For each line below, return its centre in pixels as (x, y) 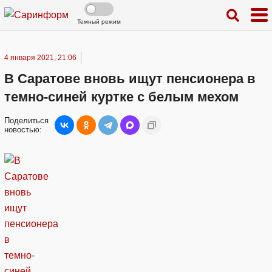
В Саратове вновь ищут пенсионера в (130, 79)
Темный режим (99, 22)
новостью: (23, 130)
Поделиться (26, 121)
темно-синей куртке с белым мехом (121, 97)
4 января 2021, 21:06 (40, 58)
